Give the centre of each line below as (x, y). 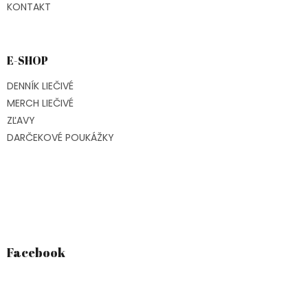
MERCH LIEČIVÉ (40, 103)
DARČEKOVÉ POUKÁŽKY (60, 138)
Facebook (36, 253)
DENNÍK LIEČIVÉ (40, 86)
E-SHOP (27, 61)
